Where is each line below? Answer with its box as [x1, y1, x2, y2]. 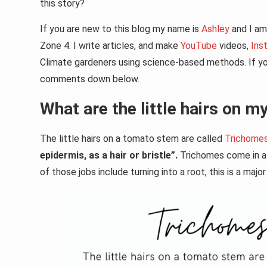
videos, [219, 40, 249, 52]
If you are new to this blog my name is [40, 23, 199, 35]
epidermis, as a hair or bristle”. [40, 150, 180, 162]
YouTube [181, 40, 219, 52]
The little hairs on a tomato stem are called [40, 133, 225, 145]
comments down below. [40, 73, 139, 85]
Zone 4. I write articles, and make [40, 40, 181, 52]
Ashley [199, 23, 229, 35]
